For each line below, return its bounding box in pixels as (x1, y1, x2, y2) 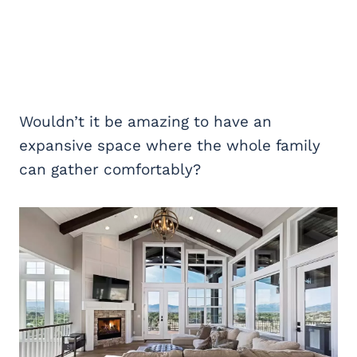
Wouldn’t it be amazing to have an (19, 112, 272, 131)
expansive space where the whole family (19, 135, 320, 155)
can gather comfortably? (19, 159, 201, 178)
